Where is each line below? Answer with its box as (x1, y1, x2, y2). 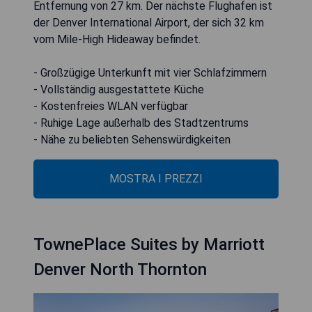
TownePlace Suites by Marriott (33, 234, 265, 254)
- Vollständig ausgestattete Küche (33, 82, 204, 96)
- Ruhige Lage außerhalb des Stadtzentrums (33, 116, 249, 130)
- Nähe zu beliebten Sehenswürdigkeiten (33, 132, 231, 146)
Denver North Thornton (33, 259, 207, 279)
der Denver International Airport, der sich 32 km (33, 15, 264, 29)
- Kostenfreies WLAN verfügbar (33, 99, 188, 113)
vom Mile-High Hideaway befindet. (33, 32, 201, 46)
